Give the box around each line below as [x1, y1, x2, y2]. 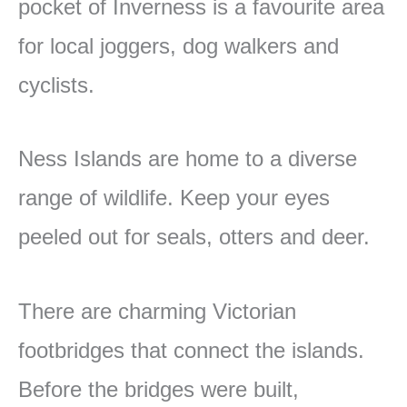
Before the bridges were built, [18, 376, 299, 402]
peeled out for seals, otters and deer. [18, 224, 370, 250]
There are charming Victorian [18, 298, 296, 323]
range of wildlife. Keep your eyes [18, 185, 330, 211]
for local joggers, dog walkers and [18, 33, 339, 58]
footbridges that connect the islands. [18, 337, 364, 362]
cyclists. [18, 72, 94, 97]
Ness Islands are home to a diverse [18, 146, 357, 172]
